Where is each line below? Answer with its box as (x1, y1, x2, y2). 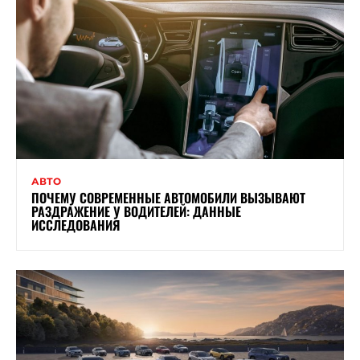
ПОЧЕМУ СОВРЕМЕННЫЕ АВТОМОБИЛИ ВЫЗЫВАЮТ (31, 188, 305, 208)
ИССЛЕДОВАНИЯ (31, 215, 120, 235)
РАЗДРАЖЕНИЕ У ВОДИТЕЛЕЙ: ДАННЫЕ (31, 202, 241, 222)
